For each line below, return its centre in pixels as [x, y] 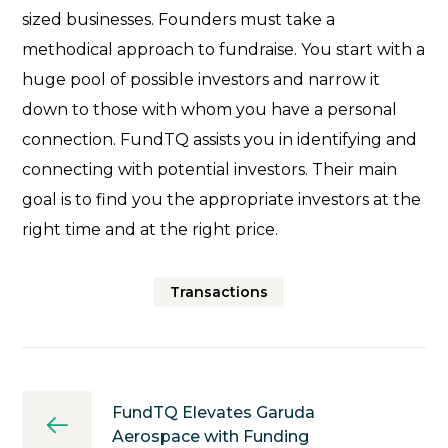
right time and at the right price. [150, 230]
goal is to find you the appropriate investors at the [222, 200]
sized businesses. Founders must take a [179, 20]
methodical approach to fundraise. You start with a [224, 50]
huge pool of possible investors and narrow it [201, 80]
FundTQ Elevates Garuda [214, 412]
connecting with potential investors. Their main [210, 170]
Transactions [219, 292]
